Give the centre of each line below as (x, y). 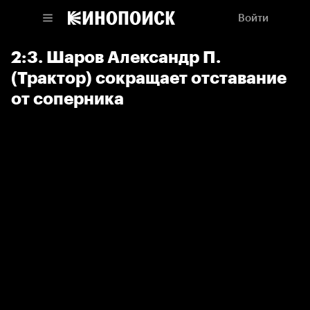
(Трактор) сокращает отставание (149, 78)
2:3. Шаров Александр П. (116, 57)
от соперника (67, 99)
